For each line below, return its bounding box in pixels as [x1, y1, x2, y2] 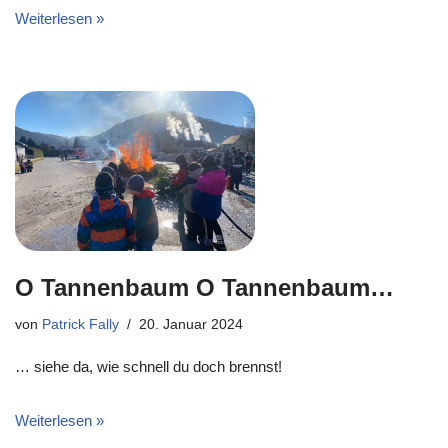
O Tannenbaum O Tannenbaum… [15, 274, 394, 301]
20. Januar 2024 [139, 317, 243, 332]
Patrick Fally [42, 317, 119, 332]
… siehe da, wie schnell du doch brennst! [15, 358, 282, 375]
